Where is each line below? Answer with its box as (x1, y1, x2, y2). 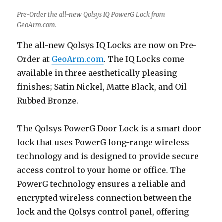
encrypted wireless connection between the (17, 193, 192, 203)
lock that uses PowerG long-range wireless (17, 137, 190, 148)
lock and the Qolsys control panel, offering (17, 207, 189, 217)
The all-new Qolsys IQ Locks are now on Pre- (17, 40, 197, 51)
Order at (17, 54, 52, 64)
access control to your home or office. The (17, 165, 186, 175)
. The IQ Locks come (104, 54, 185, 64)
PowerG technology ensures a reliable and (17, 179, 186, 189)
